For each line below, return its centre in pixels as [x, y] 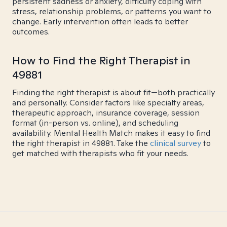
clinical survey [176, 143]
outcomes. [31, 32]
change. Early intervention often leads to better [100, 22]
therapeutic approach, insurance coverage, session [106, 113]
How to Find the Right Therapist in [101, 60]
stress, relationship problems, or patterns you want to [112, 11]
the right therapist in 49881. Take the [81, 143]
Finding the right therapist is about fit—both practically [113, 92]
